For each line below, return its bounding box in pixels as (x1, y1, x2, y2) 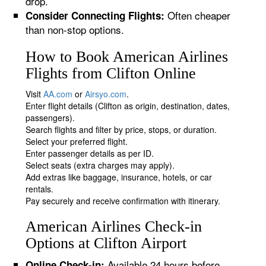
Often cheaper (164, 8, 231, 23)
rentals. (26, 183, 54, 195)
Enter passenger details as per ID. (26, 147, 154, 159)
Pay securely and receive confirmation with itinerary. (26, 195, 221, 207)
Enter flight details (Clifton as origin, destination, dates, (26, 100, 230, 112)
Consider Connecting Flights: (26, 8, 165, 23)
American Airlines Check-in (26, 218, 202, 235)
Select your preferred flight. (26, 135, 128, 147)
